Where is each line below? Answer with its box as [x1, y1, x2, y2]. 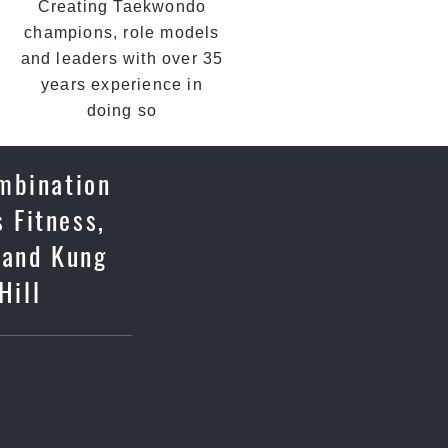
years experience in [41, 76, 203, 93]
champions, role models [24, 24, 220, 41]
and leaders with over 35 [20, 50, 224, 67]
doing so [86, 102, 158, 119]
